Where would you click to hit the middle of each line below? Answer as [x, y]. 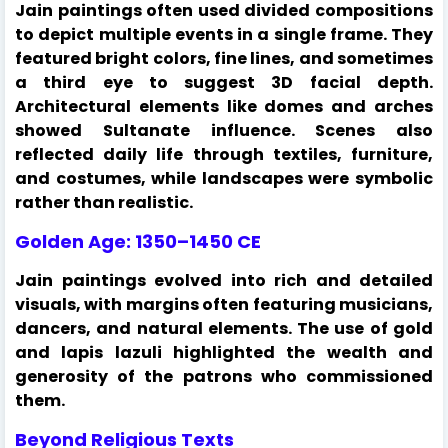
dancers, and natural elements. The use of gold [224, 328]
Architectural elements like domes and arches [224, 106]
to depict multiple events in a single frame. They [224, 34]
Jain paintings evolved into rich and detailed [224, 280]
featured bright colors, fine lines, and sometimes [224, 58]
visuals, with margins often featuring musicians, [224, 304]
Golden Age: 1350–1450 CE [138, 241]
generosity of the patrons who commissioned [224, 376]
